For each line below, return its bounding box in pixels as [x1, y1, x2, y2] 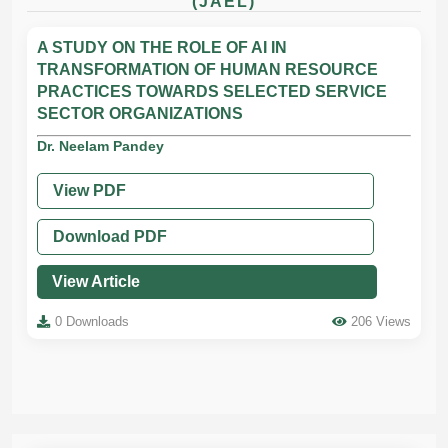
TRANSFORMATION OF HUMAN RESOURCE [37, 61, 378, 78]
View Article [52, 273, 140, 290]
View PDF [53, 182, 126, 199]
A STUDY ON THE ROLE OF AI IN [37, 39, 287, 56]
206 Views [351, 314, 411, 329]
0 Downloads [55, 314, 129, 329]
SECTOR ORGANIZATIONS [37, 105, 243, 122]
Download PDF [53, 228, 167, 245]
